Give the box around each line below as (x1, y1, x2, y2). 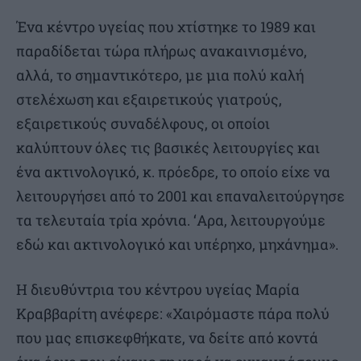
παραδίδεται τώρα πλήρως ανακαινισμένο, (16, 41, 307, 61)
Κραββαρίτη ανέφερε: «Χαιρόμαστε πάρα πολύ (16, 304, 330, 324)
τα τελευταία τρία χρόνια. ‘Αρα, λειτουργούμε (16, 210, 326, 230)
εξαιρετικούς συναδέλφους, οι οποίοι (16, 114, 270, 134)
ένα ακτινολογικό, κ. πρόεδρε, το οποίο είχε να (16, 162, 330, 182)
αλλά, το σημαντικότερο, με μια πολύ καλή (16, 65, 304, 85)
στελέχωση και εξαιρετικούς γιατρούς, (16, 89, 282, 110)
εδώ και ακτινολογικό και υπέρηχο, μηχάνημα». (16, 234, 338, 255)
